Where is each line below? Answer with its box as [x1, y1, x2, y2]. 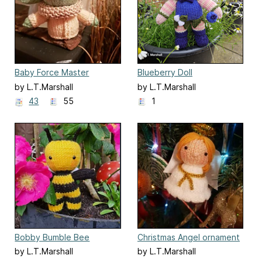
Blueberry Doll [137, 67, 192, 78]
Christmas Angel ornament [137, 232, 240, 242]
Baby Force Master [15, 67, 89, 78]
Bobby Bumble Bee [15, 232, 90, 242]
